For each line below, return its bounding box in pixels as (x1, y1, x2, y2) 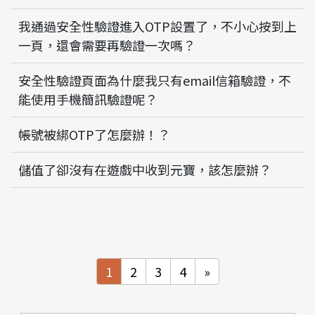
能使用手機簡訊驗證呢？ (18, 90, 157, 109)
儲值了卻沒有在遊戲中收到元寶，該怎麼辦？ (18, 160, 271, 179)
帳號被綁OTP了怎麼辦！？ (18, 125, 170, 144)
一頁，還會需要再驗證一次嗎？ (18, 36, 195, 55)
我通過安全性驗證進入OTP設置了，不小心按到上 (18, 17, 297, 36)
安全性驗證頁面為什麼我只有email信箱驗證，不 (18, 71, 291, 90)
